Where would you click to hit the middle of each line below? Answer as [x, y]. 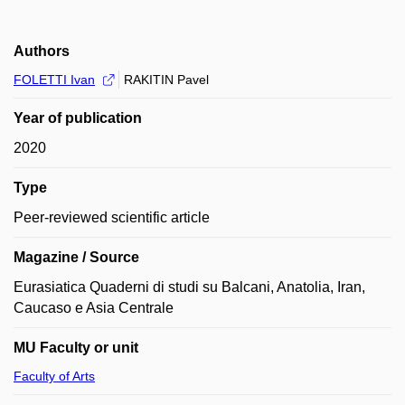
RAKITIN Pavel [166, 79]
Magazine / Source [76, 257]
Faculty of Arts [54, 376]
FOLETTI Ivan [54, 79]
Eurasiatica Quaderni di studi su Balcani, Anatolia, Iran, [189, 287]
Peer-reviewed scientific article [112, 217]
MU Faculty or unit [76, 347]
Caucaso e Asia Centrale [94, 307]
